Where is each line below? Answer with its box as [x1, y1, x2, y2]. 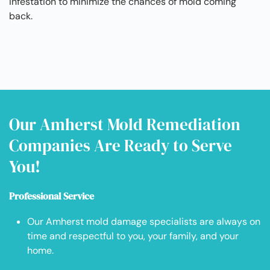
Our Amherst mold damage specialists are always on [27, 215, 260, 228]
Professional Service [9, 189, 94, 203]
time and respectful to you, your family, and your [27, 230, 239, 243]
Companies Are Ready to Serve [9, 134, 232, 157]
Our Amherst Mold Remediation [9, 113, 240, 136]
